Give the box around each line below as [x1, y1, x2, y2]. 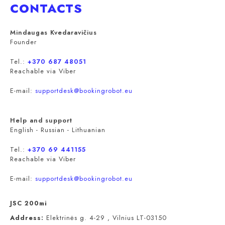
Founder [10, 37, 37, 47]
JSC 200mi [10, 198, 47, 208]
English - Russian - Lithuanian [10, 125, 105, 135]
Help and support [10, 115, 72, 125]
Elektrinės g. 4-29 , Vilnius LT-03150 [46, 212, 167, 222]
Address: [10, 212, 46, 222]
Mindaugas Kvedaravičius [10, 27, 97, 37]
